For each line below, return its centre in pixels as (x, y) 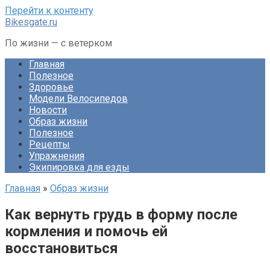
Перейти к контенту (49, 11)
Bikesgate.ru (31, 22)
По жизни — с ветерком (58, 43)
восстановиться (61, 248)
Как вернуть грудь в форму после (121, 214)
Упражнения (57, 156)
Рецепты (49, 144)
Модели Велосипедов (78, 99)
